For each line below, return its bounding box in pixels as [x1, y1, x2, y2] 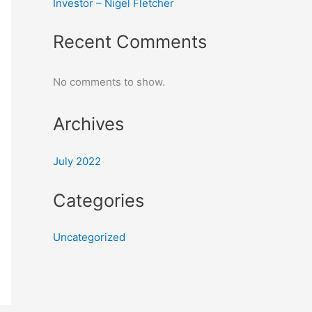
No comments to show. [53, 75, 165, 89]
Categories [53, 189, 144, 211]
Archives [53, 112, 124, 134]
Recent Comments [53, 31, 207, 53]
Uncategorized [53, 231, 125, 244]
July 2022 [53, 154, 101, 168]
